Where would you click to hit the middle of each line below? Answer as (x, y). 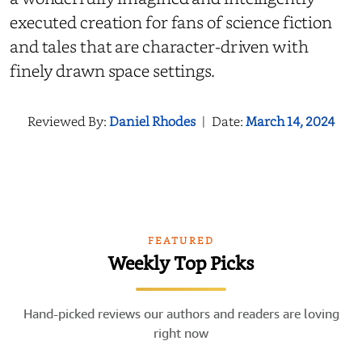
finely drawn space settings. (112, 71)
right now (181, 333)
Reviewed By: (68, 122)
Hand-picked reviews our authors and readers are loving (181, 314)
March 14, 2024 (290, 122)
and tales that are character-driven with (159, 46)
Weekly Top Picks (181, 265)
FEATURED (181, 241)
